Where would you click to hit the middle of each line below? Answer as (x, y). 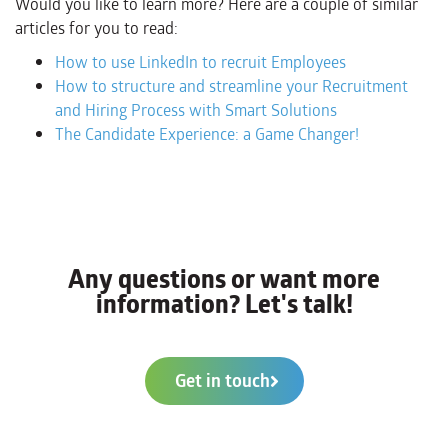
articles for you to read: (96, 28)
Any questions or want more (224, 279)
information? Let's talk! (224, 304)
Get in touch (222, 380)
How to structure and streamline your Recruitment (231, 86)
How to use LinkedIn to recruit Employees (200, 62)
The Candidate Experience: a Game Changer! (207, 134)
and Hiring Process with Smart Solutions (196, 110)
